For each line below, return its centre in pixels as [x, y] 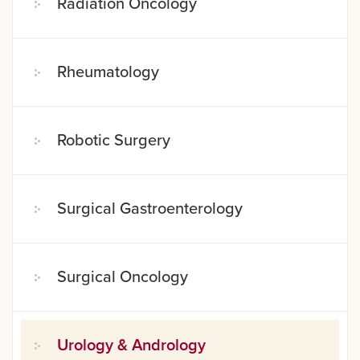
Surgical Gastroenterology [150, 209]
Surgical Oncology [123, 277]
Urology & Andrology [131, 345]
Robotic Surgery [114, 140]
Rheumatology [108, 72]
